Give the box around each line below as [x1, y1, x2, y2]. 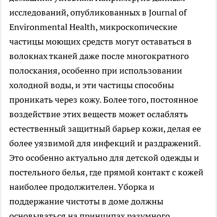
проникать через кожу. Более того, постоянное [9, 94, 198, 106]
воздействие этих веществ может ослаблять [9, 108, 188, 120]
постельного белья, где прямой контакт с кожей [9, 167, 203, 178]
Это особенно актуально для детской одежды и [9, 152, 199, 164]
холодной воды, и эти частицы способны [9, 79, 174, 91]
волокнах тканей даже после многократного [9, 50, 189, 62]
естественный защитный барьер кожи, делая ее [9, 123, 201, 135]
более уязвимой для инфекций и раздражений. [9, 138, 201, 149]
